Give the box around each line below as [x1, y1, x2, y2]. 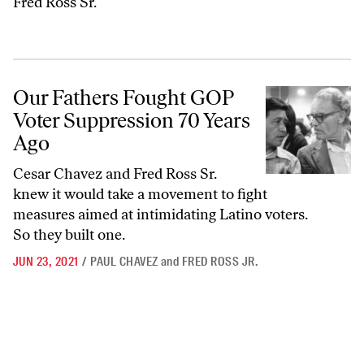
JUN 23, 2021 [13, 253, 79, 270]
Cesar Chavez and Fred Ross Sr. [13, 165, 216, 183]
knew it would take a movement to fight [13, 185, 267, 203]
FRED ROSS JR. [181, 253, 259, 270]
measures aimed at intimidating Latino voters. [13, 206, 307, 223]
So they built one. [13, 226, 125, 244]
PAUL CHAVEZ [90, 253, 158, 270]
